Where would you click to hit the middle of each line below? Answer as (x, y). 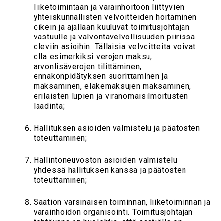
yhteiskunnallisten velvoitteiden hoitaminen (115, 17)
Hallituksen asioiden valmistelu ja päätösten (117, 128)
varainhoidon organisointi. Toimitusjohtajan (113, 212)
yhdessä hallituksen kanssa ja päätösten (110, 170)
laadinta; (49, 106)
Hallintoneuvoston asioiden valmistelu (106, 160)
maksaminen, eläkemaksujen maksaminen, (112, 86)
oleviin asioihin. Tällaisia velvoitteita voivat (115, 47)
